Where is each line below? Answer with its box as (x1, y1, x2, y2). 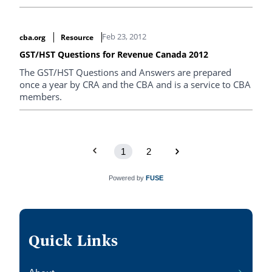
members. (19, 90, 62, 103)
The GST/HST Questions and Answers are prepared (19, 66, 231, 78)
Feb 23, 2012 (101, 31, 146, 42)
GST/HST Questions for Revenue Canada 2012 (19, 49, 208, 60)
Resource (60, 32, 93, 42)
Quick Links (29, 231, 118, 250)
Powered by (109, 174, 146, 182)
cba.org (19, 32, 46, 42)
